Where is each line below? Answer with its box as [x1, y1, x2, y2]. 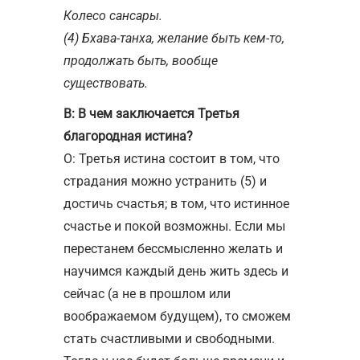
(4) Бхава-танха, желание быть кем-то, [63, 30, 284, 46]
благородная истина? [63, 128, 193, 144]
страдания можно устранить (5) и [63, 173, 267, 189]
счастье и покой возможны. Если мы [63, 218, 285, 234]
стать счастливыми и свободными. [63, 330, 275, 346]
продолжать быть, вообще [63, 52, 218, 68]
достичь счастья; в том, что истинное [63, 195, 289, 211]
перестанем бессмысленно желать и [63, 240, 283, 256]
